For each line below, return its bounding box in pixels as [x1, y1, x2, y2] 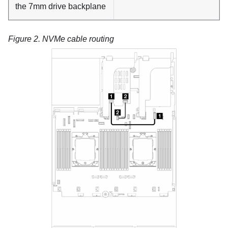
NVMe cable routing [42, 34, 114, 43]
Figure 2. [8, 34, 42, 43]
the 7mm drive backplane [15, 2, 106, 11]
